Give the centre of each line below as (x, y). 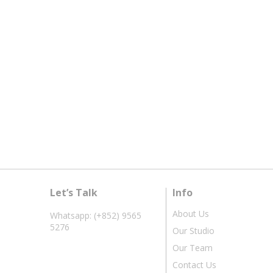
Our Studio (193, 231)
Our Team (193, 248)
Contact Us (194, 265)
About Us (191, 214)
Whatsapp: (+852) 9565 (96, 216)
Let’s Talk (74, 193)
